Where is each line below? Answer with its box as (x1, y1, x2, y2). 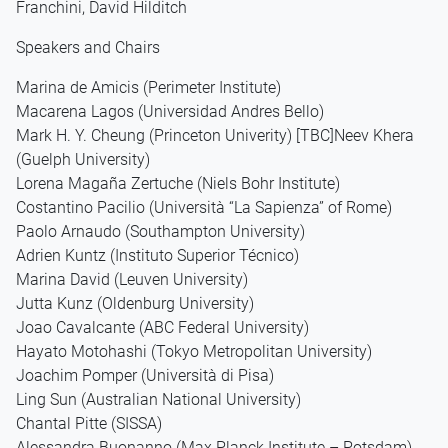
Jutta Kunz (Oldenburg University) (16, 293, 254, 313)
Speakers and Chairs (16, 37, 160, 57)
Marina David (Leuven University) (16, 269, 248, 289)
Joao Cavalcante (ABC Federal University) (16, 317, 309, 337)
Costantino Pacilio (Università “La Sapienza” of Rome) (16, 197, 392, 217)
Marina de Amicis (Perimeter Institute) (16, 77, 281, 97)
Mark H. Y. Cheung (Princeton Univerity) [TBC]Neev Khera (16, 125, 414, 145)
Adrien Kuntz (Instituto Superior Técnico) (16, 245, 299, 265)
